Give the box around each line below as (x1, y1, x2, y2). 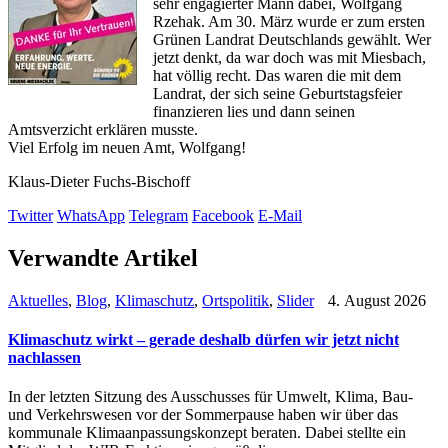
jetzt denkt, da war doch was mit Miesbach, (153, 49, 426, 66)
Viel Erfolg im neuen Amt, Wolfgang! (8, 139, 246, 156)
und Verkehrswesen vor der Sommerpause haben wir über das (8, 406, 398, 424)
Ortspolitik (202, 291, 269, 309)
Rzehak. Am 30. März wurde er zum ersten (153, 13, 425, 30)
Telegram (129, 207, 188, 224)
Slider (277, 291, 314, 309)
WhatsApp (57, 207, 125, 224)
